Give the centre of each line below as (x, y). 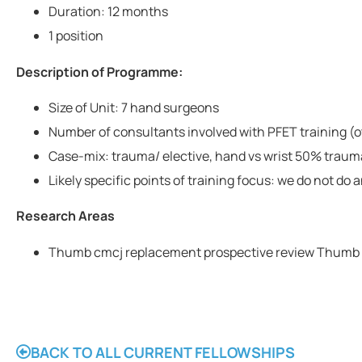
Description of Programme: (99, 72)
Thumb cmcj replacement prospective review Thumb (204, 252)
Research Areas (65, 216)
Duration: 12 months (108, 12)
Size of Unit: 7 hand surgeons (134, 107)
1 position (76, 36)
